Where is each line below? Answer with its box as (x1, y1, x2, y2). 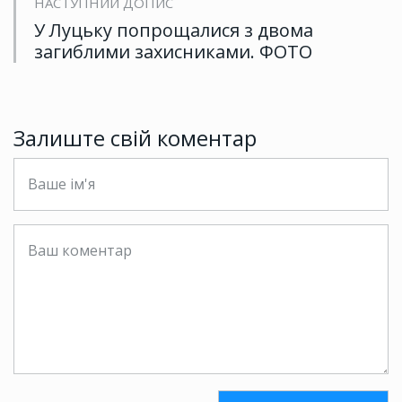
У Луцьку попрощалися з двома (34, 17, 313, 42)
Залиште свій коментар (13, 122, 257, 153)
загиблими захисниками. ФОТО (34, 39, 312, 64)
